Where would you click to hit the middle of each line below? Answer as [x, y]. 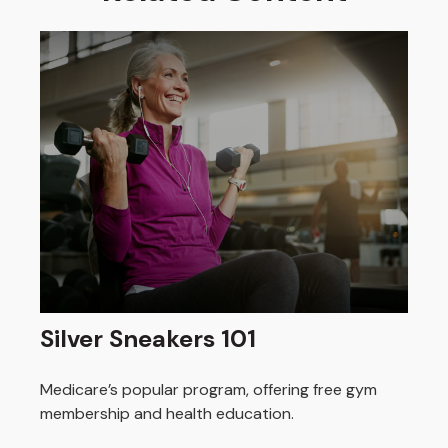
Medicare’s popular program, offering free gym [208, 390]
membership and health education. [167, 414]
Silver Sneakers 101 [148, 339]
